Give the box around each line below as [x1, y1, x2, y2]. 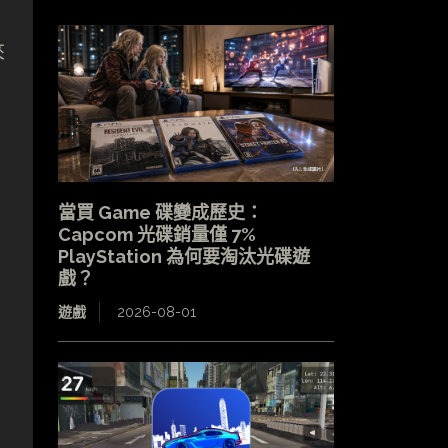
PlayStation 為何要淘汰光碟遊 [57, 246, 310, 268]
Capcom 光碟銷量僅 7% [57, 224, 274, 246]
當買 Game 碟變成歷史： [57, 202, 263, 224]
